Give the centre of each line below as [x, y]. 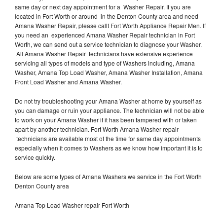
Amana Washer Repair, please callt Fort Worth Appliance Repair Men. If [110, 25]
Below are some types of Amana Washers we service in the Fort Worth [108, 176]
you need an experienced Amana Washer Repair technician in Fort [105, 35]
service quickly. [35, 157]
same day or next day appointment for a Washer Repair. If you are [103, 6]
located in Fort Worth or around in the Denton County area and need [107, 16]
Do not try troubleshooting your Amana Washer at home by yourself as [108, 101]
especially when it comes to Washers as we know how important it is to [109, 147]
